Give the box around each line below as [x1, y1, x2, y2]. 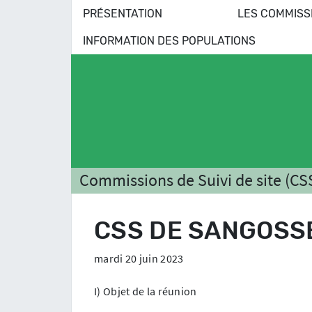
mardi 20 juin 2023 [94, 251, 184, 265]
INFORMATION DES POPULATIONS [82, 33, 256, 47]
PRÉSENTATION [82, 6, 162, 20]
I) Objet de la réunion [94, 283, 197, 298]
